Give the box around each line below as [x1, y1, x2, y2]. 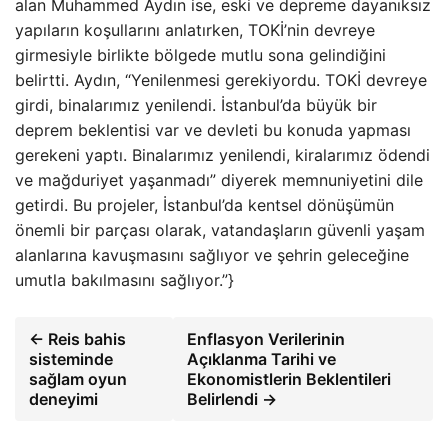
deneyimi [29, 389, 98, 409]
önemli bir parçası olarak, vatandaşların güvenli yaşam [15, 220, 425, 240]
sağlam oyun [29, 369, 127, 389]
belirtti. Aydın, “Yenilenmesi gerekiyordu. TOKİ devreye [15, 70, 427, 90]
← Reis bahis [29, 329, 126, 349]
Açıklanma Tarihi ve [186, 349, 336, 369]
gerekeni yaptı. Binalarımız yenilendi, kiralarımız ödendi [15, 145, 430, 165]
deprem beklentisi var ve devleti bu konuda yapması [15, 120, 411, 140]
